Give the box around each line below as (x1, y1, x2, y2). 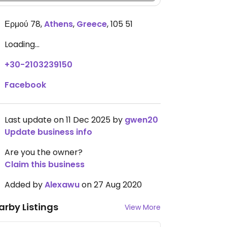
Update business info (5, 126, 92, 138)
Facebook (5, 79, 46, 91)
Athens (44, 18, 73, 30)
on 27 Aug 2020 (80, 179, 142, 191)
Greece (77, 18, 107, 30)
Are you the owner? (5, 146, 83, 158)
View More (125, 202, 161, 212)
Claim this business (5, 159, 85, 170)
